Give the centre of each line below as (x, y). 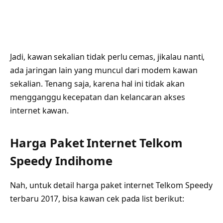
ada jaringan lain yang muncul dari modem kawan (104, 70)
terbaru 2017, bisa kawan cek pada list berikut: (97, 198)
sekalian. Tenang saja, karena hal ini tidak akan (97, 84)
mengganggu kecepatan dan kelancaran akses (98, 97)
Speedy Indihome (61, 160)
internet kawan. (40, 111)
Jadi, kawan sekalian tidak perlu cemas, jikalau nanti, (108, 57)
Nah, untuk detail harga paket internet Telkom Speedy (111, 185)
